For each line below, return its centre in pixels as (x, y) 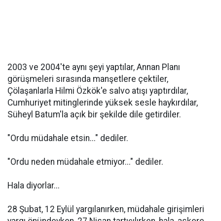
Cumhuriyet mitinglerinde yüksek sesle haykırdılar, (103, 103)
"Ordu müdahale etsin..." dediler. (68, 138)
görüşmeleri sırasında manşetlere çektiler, (88, 79)
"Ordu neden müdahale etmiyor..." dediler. (85, 162)
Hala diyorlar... (34, 185)
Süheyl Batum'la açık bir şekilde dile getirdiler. (94, 114)
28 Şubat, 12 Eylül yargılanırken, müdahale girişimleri (106, 209)
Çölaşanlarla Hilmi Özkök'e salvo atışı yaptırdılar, (98, 91)
